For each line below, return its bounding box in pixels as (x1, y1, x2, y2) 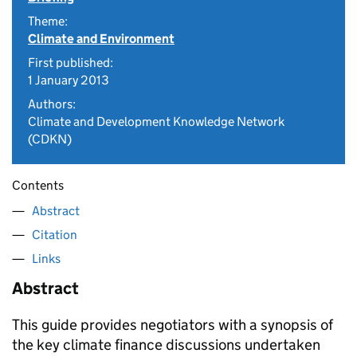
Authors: (28, 96, 76, 112)
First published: (28, 55, 113, 70)
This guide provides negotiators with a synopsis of (12, 316, 333, 334)
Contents (12, 178, 64, 193)
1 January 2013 (28, 73, 109, 88)
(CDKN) (28, 131, 72, 147)
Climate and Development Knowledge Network (28, 114, 284, 129)
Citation (32, 227, 77, 242)
